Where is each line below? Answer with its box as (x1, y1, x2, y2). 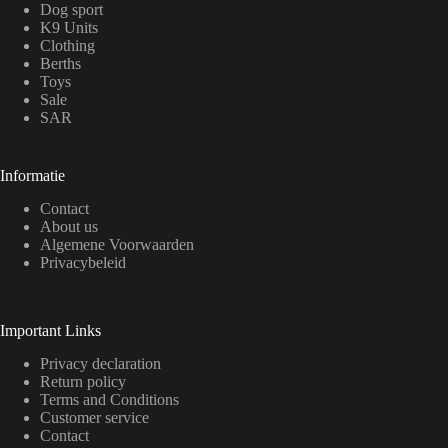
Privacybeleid (40, 253, 126, 271)
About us (40, 217, 98, 235)
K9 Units (40, 18, 98, 36)
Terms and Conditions (40, 390, 179, 408)
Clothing (40, 36, 95, 54)
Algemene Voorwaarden (40, 235, 194, 253)
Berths (40, 54, 81, 72)
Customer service (40, 408, 149, 426)
